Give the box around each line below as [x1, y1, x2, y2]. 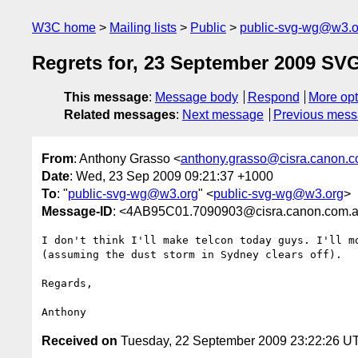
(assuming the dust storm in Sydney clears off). [42, 248, 342, 261]
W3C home [32, 21, 96, 34]
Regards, [42, 276, 93, 289]
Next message [182, 108, 264, 122]
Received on [42, 333, 117, 348]
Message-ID [42, 204, 113, 218]
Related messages [64, 108, 176, 122]
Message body [155, 90, 238, 105]
